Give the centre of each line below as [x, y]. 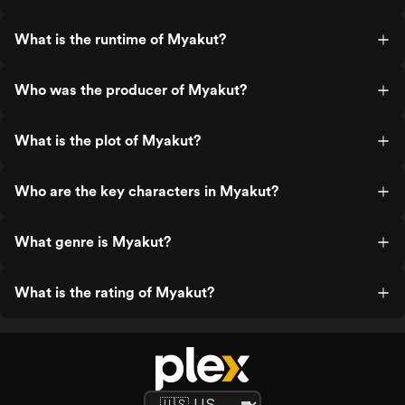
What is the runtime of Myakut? [120, 39]
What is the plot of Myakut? [108, 141]
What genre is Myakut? [93, 242]
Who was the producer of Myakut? [131, 90]
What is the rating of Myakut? [114, 292]
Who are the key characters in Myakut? [146, 191]
